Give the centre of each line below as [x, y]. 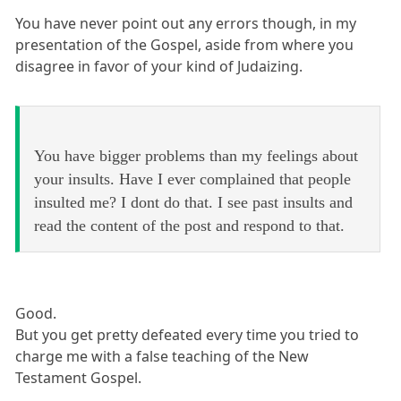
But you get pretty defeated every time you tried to [188, 335]
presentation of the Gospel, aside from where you [185, 45]
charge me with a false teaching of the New [162, 357]
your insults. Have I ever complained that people [192, 179]
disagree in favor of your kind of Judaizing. [159, 67]
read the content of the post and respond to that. [189, 226]
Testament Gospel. [79, 378]
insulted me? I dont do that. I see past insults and [193, 203]
